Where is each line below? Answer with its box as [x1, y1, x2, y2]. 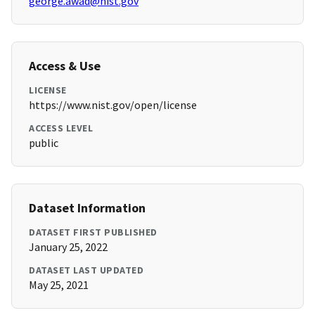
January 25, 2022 [29, 240, 108, 255]
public [29, 136, 58, 150]
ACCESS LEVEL [29, 122, 93, 135]
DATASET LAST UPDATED [29, 264, 143, 277]
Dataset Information [29, 200, 146, 217]
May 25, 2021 [29, 278, 89, 292]
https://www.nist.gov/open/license [29, 98, 197, 112]
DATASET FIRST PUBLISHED [29, 226, 157, 239]
